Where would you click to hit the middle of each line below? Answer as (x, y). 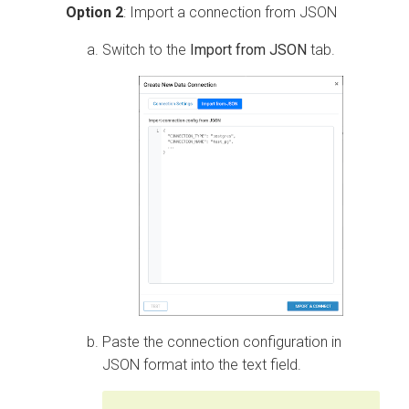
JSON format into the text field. (202, 364)
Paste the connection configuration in (222, 341)
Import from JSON (248, 50)
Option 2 (94, 13)
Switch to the (146, 50)
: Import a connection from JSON (230, 13)
